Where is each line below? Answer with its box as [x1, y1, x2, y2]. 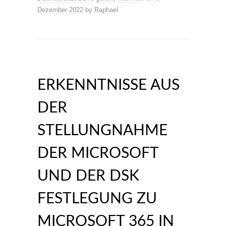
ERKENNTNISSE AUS [37, 78, 180, 93]
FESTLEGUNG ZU [37, 191, 157, 206]
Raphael [94, 6, 118, 14]
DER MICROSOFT [37, 146, 158, 161]
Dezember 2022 [37, 6, 83, 14]
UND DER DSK [37, 168, 139, 184]
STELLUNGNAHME [37, 123, 167, 138]
